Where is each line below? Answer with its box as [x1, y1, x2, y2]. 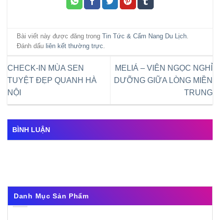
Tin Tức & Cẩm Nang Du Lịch [102, 32, 187, 40]
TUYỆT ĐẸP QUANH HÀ [7, 76, 97, 84]
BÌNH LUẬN [12, 126, 50, 134]
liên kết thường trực [46, 42, 104, 50]
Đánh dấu [17, 42, 46, 50]
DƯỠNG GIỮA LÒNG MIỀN [114, 76, 213, 84]
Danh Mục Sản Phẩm [14, 192, 89, 200]
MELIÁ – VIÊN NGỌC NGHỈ [115, 63, 213, 72]
